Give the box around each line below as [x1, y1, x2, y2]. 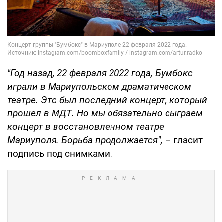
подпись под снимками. [7, 147, 115, 159]
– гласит [163, 134, 203, 146]
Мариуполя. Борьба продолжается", [7, 134, 163, 146]
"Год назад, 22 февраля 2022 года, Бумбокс [7, 67, 193, 79]
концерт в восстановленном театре [7, 120, 164, 132]
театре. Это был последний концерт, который [7, 94, 207, 106]
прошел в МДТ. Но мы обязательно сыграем [7, 107, 203, 119]
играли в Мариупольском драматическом [7, 80, 191, 92]
